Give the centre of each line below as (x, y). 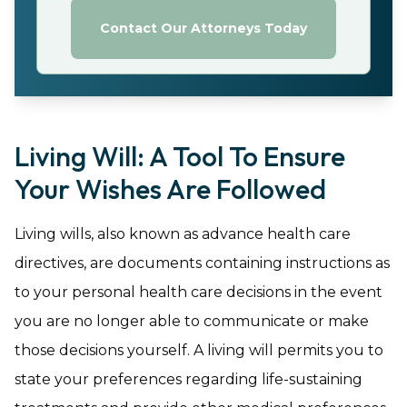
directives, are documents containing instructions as (202, 263)
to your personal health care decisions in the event (199, 292)
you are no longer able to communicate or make (192, 321)
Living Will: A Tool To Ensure (180, 156)
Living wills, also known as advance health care (183, 234)
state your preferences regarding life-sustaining (189, 379)
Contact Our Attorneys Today (203, 28)
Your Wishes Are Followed (170, 189)
